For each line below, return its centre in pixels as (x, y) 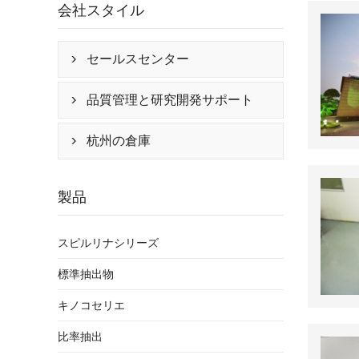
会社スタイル (101, 10)
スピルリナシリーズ (108, 242)
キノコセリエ (91, 305)
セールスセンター (138, 58)
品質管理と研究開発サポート (170, 99)
